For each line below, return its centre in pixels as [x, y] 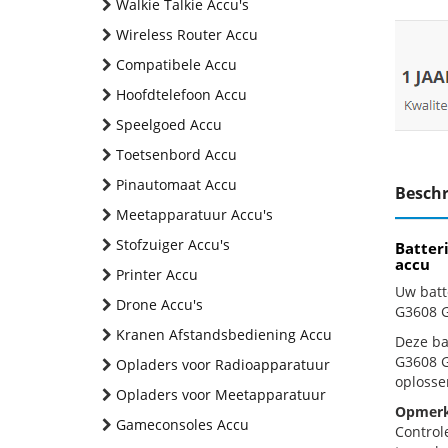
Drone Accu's [159, 304]
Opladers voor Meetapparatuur [221, 394]
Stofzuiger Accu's [173, 244]
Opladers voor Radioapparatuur [223, 364]
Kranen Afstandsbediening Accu [224, 334]
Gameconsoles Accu [182, 424]
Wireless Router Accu [187, 34]
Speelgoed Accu [169, 124]
